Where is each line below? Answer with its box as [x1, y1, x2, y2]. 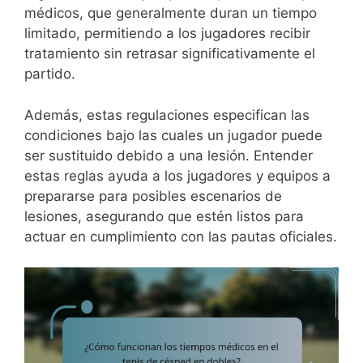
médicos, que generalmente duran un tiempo [24, 5, 317, 22]
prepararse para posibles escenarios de [24, 187, 282, 204]
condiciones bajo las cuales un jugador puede [24, 126, 322, 143]
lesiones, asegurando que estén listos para [24, 207, 304, 224]
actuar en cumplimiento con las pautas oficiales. [24, 228, 337, 245]
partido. [24, 66, 75, 83]
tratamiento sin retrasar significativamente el [24, 45, 315, 62]
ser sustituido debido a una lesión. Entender [24, 147, 313, 164]
